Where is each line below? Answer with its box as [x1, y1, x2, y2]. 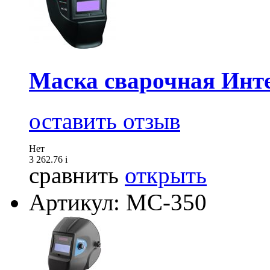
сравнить [29, 162, 119, 188]
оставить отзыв [29, 107, 180, 134]
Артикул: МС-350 [29, 189, 207, 215]
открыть [125, 162, 207, 188]
